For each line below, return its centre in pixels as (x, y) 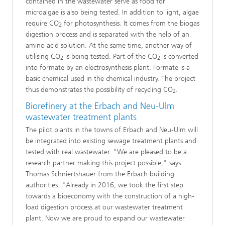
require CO (42, 23)
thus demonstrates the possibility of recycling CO (99, 89)
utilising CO (43, 56)
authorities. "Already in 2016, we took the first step (104, 185)
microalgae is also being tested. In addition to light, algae (112, 12)
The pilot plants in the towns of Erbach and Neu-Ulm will (112, 130)
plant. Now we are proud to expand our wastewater (105, 218)
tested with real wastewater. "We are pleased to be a (106, 152)
